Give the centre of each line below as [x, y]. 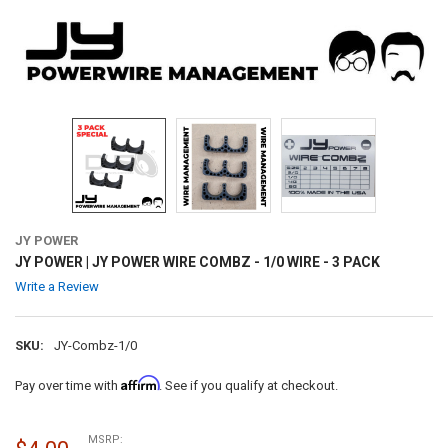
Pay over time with [67, 385]
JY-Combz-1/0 [95, 345]
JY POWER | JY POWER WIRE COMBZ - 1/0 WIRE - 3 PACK [197, 261]
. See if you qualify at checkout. [248, 385]
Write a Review [56, 286]
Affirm [139, 382]
